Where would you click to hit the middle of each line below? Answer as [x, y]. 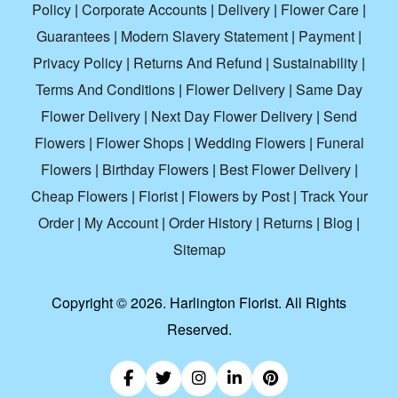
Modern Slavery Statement [204, 36]
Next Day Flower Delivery [232, 116]
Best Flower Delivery [285, 170]
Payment [326, 36]
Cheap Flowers [79, 196]
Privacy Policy [78, 63]
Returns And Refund [198, 63]
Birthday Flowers [155, 170]
